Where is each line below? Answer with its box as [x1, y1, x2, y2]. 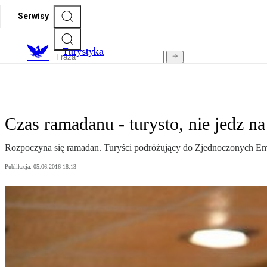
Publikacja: [5, 163, 33, 170]
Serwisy [18, 11, 49, 21]
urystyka [68, 46, 104, 58]
